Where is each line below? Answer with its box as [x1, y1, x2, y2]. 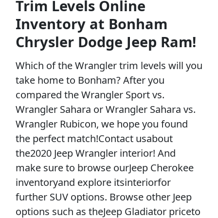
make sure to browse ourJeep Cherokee [16, 161, 194, 174]
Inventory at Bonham [16, 14, 167, 33]
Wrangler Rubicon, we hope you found [16, 117, 188, 130]
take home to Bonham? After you [16, 73, 164, 87]
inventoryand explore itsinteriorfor [16, 175, 171, 189]
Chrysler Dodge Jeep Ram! [16, 32, 196, 51]
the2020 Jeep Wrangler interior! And [16, 146, 176, 160]
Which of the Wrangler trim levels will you [16, 58, 202, 72]
